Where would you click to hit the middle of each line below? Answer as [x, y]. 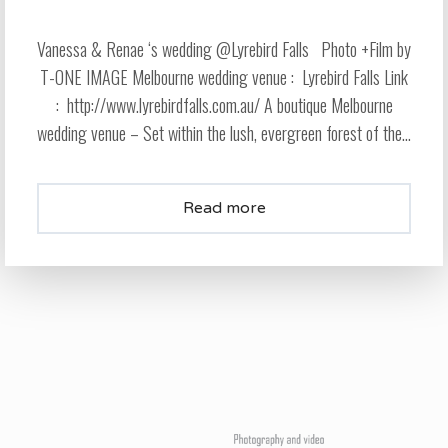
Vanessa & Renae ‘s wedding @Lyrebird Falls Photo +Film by [224, 49]
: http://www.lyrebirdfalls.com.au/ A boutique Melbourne [224, 105]
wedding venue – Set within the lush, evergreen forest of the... [224, 133]
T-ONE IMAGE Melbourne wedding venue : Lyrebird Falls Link [224, 77]
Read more [224, 208]
